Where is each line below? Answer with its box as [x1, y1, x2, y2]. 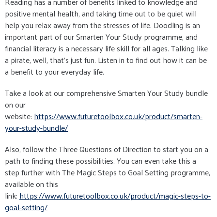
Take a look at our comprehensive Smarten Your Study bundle [5, 85, 208, 100]
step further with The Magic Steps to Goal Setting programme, [5, 165, 210, 179]
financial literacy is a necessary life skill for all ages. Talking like [5, 41, 208, 55]
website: [5, 108, 34, 123]
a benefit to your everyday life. [5, 64, 104, 78]
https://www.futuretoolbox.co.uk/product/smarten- [34, 108, 202, 123]
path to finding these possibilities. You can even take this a [5, 153, 196, 168]
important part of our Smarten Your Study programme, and [5, 29, 198, 44]
